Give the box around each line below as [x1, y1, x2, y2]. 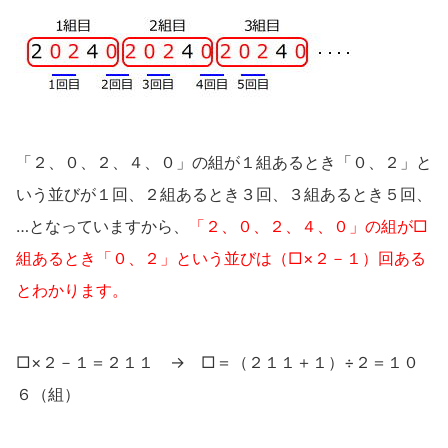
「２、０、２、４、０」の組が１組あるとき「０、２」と [16, 152, 432, 172]
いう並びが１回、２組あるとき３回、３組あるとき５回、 [16, 184, 432, 204]
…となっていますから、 [16, 216, 189, 236]
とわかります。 [16, 280, 128, 300]
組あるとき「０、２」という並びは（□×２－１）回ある [16, 248, 426, 268]
